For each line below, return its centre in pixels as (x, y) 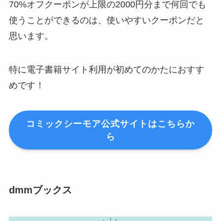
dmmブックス (40, 190)
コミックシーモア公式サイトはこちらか (110, 124)
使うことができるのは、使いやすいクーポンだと (106, 20)
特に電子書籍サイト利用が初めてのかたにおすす (106, 69)
